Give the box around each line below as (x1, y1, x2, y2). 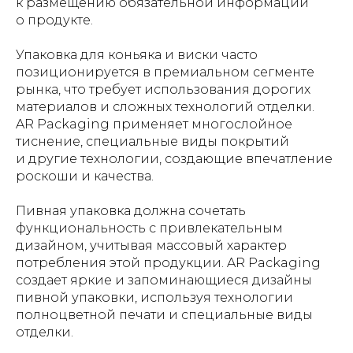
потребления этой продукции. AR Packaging (16, 255, 321, 270)
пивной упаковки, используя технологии (16, 290, 293, 305)
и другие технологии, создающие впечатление (16, 151, 333, 166)
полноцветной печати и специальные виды (16, 307, 313, 322)
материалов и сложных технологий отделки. (16, 99, 314, 114)
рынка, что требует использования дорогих (16, 82, 310, 97)
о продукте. (16, 13, 93, 28)
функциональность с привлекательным (16, 221, 283, 236)
